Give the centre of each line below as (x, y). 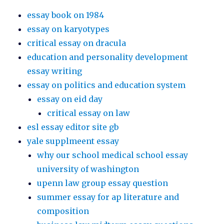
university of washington (88, 169)
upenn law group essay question (103, 183)
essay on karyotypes (68, 29)
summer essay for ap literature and (108, 197)
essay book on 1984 (66, 15)
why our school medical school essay (113, 155)
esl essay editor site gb (73, 127)
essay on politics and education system (106, 85)
